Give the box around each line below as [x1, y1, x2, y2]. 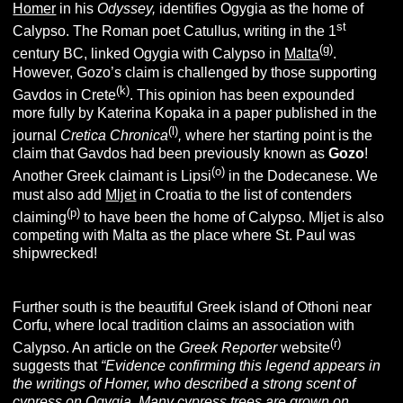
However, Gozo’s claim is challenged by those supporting [13, 64, 378, 80]
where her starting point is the [185, 128, 373, 144]
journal [13, 128, 61, 144]
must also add [13, 186, 106, 202]
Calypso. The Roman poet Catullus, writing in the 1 [13, 23, 337, 40]
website [277, 340, 331, 356]
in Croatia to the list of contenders [136, 186, 353, 202]
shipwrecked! [13, 246, 98, 262]
